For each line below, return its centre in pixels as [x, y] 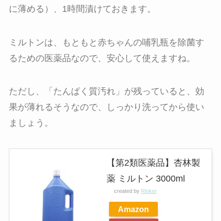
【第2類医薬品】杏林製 [153, 163]
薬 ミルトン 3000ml [146, 179]
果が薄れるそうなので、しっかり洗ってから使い [106, 107]
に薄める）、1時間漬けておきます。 [82, 9]
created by [127, 191]
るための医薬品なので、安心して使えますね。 [102, 58]
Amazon [133, 209]
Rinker [149, 191]
